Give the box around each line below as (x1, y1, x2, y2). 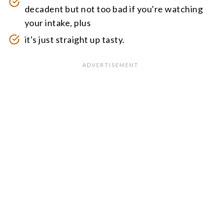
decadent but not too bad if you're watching (24, 3, 203, 14)
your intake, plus (24, 17, 91, 28)
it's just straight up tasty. (24, 34, 125, 45)
